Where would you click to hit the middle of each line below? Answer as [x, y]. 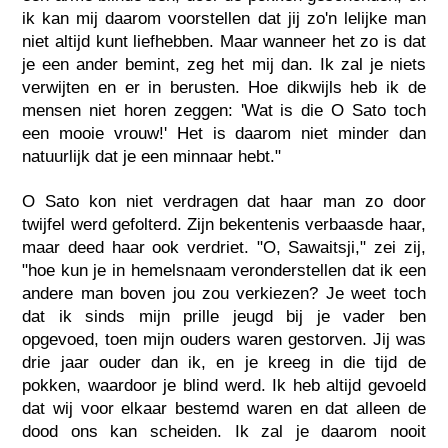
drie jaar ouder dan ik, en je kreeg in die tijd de [224, 362]
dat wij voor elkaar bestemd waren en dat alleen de [224, 408]
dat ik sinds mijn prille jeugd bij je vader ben [224, 316]
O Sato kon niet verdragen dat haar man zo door [224, 201]
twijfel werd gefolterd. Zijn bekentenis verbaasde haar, [224, 224]
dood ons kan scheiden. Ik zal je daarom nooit [224, 431]
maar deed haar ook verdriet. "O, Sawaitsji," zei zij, [224, 247]
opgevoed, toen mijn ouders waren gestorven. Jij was [224, 339]
